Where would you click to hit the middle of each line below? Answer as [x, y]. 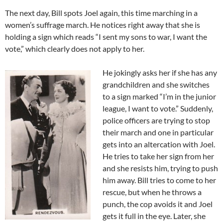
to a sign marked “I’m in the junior [159, 96]
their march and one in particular [158, 132]
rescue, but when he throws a [152, 192]
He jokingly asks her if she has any [160, 72]
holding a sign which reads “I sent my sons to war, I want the [106, 36]
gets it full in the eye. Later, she [154, 216]
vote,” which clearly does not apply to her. [75, 48]
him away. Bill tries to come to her [159, 180]
